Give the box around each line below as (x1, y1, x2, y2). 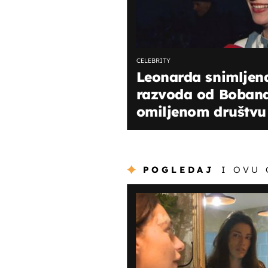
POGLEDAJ (142, 163, 215, 175)
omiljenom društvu (136, 103, 266, 121)
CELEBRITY (136, 56, 170, 65)
